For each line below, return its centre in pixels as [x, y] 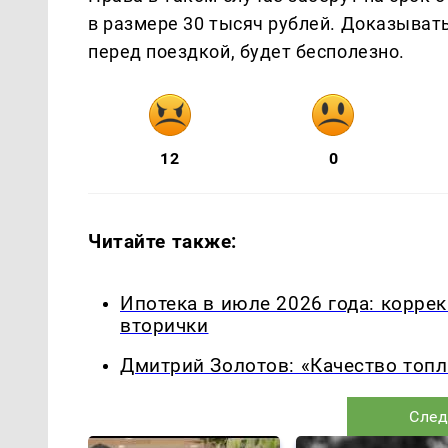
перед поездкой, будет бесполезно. [246, 51]
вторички [164, 325]
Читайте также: [163, 241]
